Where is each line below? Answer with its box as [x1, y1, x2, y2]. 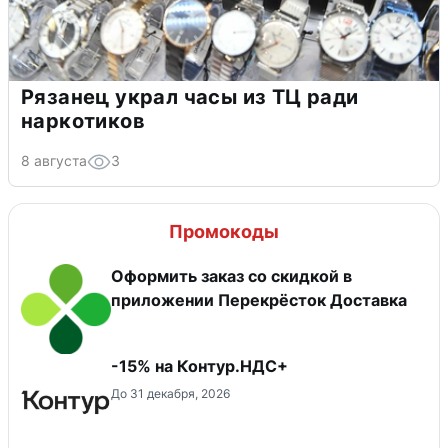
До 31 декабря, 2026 [111, 385, 230, 401]
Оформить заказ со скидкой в [111, 265, 352, 286]
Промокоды [169, 220, 279, 242]
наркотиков [21, 108, 145, 133]
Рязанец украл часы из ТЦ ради [21, 84, 359, 109]
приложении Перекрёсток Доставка [111, 289, 407, 310]
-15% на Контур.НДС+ [111, 355, 288, 376]
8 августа [21, 151, 87, 169]
